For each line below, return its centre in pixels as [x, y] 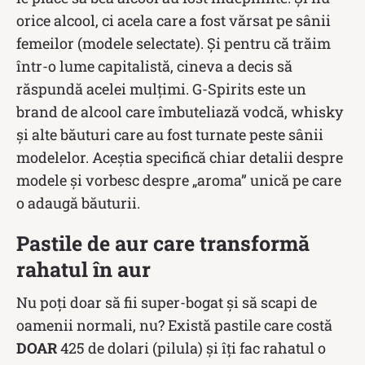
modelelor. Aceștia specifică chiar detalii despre [180, 157]
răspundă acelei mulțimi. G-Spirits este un [161, 88]
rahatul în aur [84, 269]
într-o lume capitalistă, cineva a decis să [154, 66]
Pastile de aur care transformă [163, 243]
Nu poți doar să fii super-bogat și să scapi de [167, 302]
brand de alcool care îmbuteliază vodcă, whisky [180, 111]
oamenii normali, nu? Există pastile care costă [174, 325]
